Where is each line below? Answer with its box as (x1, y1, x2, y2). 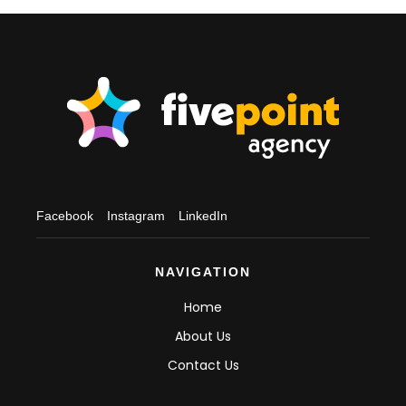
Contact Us (167, 356, 239, 374)
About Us (175, 327, 231, 345)
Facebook (36, 208, 93, 223)
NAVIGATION (155, 265, 251, 279)
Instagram (107, 208, 165, 223)
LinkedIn (179, 208, 227, 223)
